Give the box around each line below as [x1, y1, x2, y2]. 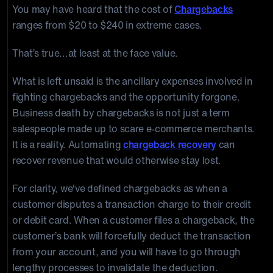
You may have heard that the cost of [12, 2, 175, 16]
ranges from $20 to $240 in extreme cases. [12, 18, 202, 32]
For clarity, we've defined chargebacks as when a [12, 181, 227, 196]
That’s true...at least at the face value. [12, 46, 178, 60]
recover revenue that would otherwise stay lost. [12, 153, 221, 168]
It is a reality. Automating [12, 137, 124, 152]
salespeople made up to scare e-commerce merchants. [12, 121, 255, 136]
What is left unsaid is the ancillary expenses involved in [12, 74, 253, 88]
